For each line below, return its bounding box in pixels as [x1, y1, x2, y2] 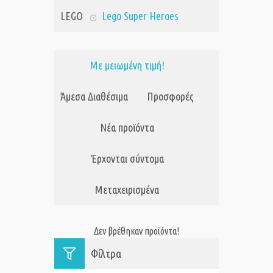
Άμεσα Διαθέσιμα [60, 90, 128, 103]
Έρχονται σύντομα [90, 152, 164, 165]
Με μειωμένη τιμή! [90, 59, 165, 72]
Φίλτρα [91, 247, 121, 261]
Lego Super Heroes [102, 10, 179, 23]
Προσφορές [147, 90, 194, 103]
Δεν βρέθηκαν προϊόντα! [94, 225, 179, 237]
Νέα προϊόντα [100, 121, 154, 134]
